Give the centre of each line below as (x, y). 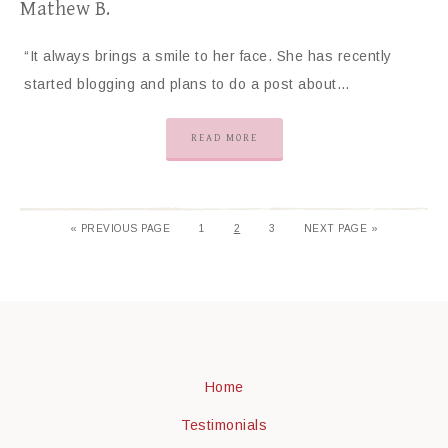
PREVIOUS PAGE (125, 228)
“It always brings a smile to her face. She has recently (208, 56)
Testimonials (224, 425)
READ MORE (224, 138)
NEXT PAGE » (341, 228)
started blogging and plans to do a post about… (187, 84)
